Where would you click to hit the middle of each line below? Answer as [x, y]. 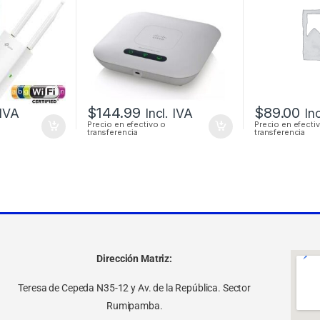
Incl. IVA [169, 114]
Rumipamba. [134, 305]
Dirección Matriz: [135, 258]
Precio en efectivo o [126, 125]
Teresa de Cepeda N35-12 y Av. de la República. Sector [135, 287]
